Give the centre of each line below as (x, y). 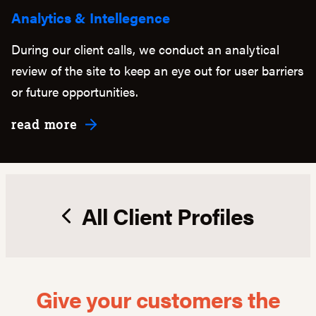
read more (44, 124)
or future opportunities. (75, 92)
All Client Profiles (168, 216)
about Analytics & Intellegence (177, 124)
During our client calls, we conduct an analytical (145, 49)
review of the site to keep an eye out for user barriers (158, 71)
